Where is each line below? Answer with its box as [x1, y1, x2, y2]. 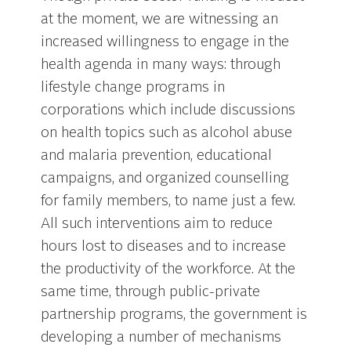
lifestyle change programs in [41, 81, 226, 96]
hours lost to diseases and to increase [41, 240, 287, 255]
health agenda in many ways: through [41, 58, 281, 73]
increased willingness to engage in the [41, 35, 290, 50]
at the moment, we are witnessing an [41, 13, 279, 27]
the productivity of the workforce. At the [41, 262, 296, 277]
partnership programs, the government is [41, 308, 308, 323]
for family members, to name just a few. [41, 194, 296, 209]
